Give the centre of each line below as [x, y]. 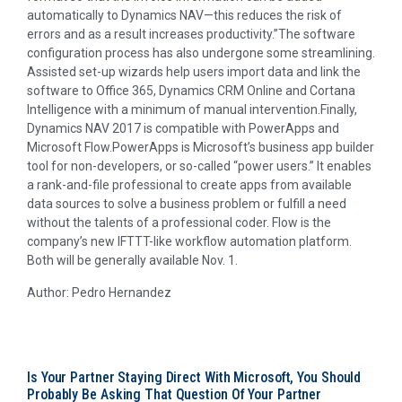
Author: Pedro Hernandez [99, 292]
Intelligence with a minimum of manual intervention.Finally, [192, 110]
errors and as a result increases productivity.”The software [191, 35]
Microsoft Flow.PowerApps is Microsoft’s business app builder [201, 148]
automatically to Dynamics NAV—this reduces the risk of [184, 16]
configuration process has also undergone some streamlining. [201, 53]
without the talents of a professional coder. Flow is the [179, 223]
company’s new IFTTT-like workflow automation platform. [189, 242]
